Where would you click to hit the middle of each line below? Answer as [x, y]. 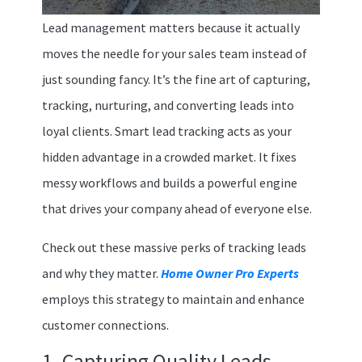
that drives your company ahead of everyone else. [177, 208]
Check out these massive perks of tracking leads [174, 247]
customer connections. [105, 324]
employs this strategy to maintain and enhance [173, 299]
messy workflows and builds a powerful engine [169, 182]
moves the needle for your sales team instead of [174, 53]
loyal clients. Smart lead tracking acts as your [166, 130]
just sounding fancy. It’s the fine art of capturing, [176, 79]
